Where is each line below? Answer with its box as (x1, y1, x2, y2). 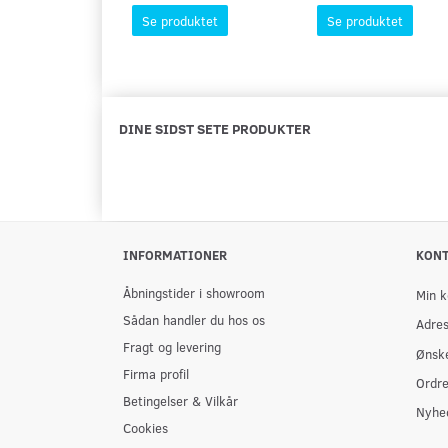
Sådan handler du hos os (123, 311, 265, 328)
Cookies (123, 419, 168, 436)
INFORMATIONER (123, 246, 227, 263)
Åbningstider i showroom (123, 284, 265, 301)
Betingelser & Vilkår (123, 392, 238, 409)
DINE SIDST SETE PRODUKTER (119, 119, 311, 138)
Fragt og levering (123, 338, 221, 355)
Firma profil (123, 365, 189, 382)
